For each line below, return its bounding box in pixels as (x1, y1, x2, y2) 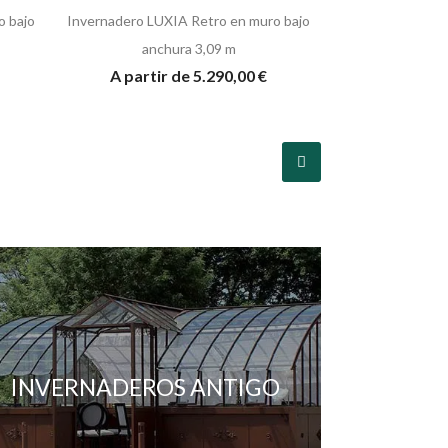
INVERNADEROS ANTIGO (11, 372, 281, 401)
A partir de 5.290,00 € (110, 65, 267, 85)
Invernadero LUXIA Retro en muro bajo (67, 11, 310, 29)
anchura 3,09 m (141, 39, 236, 57)
